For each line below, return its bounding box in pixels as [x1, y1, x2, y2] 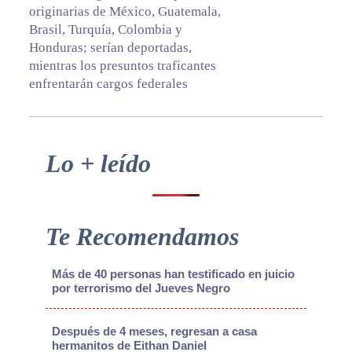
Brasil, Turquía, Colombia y [28, 21, 182, 37]
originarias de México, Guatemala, [28, 3, 221, 19]
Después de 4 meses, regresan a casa [51, 324, 257, 338]
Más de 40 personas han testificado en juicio [51, 266, 295, 280]
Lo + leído [45, 148, 151, 178]
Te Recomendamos [45, 222, 239, 251]
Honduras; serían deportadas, [28, 39, 192, 55]
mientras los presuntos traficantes [28, 57, 216, 73]
